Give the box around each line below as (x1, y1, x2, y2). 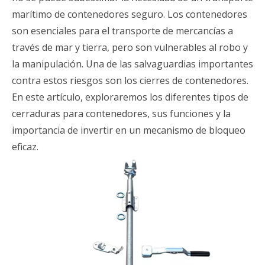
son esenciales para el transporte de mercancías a (12, 24, 233, 37)
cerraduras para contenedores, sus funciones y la (12, 107, 231, 120)
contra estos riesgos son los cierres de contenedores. (12, 74, 248, 87)
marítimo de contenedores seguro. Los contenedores (12, 8, 247, 21)
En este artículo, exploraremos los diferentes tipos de (12, 91, 248, 104)
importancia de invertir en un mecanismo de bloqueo (12, 124, 245, 137)
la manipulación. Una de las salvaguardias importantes (12, 57, 253, 70)
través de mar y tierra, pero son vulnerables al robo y (12, 41, 248, 54)
